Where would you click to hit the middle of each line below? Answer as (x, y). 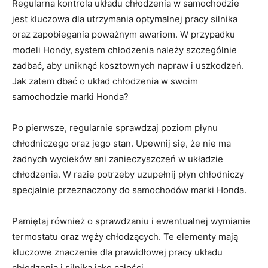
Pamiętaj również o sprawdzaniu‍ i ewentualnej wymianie (131, 221)
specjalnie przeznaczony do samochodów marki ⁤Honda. (129, 190)
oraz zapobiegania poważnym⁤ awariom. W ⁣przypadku (124, 35)
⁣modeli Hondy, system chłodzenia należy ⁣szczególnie (124, 50)
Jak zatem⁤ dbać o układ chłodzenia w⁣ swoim (105, 81)
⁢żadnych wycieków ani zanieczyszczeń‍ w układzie (118, 159)
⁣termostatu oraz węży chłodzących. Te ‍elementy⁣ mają (125, 237)
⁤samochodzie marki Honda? (70, 97)
